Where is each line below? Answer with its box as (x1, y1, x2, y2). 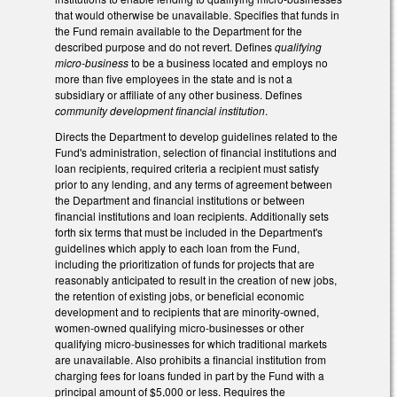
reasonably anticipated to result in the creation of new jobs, (55, 272, 337, 288)
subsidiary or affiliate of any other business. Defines (55, 87, 302, 103)
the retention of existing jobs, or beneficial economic (55, 288, 304, 304)
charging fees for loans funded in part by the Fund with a (55, 368, 324, 384)
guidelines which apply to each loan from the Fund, (55, 240, 300, 256)
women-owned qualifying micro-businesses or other (55, 320, 304, 336)
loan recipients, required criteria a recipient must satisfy (55, 160, 319, 176)
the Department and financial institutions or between (55, 192, 305, 208)
